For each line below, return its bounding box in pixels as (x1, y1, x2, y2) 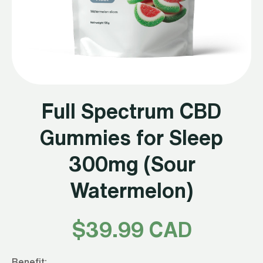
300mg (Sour (68, 148, 195, 179)
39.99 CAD (85, 214, 192, 245)
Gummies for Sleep (40, 122, 223, 153)
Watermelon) (70, 174, 193, 205)
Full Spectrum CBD (42, 95, 221, 126)
